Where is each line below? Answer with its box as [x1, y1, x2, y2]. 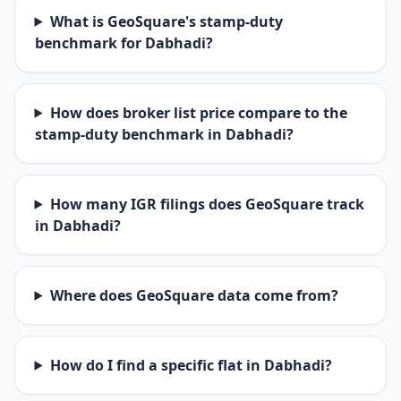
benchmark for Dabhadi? [34, 32, 213, 53]
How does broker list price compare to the [49, 102, 347, 123]
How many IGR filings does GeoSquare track [49, 193, 364, 214]
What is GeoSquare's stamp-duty [49, 11, 283, 31]
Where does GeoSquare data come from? [49, 285, 338, 305]
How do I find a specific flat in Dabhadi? [49, 354, 332, 375]
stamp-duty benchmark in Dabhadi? [34, 124, 294, 144]
